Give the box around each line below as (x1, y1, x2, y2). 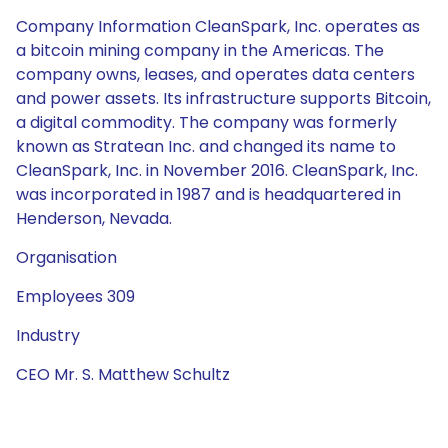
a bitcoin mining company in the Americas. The (16, 39, 384, 62)
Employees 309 (16, 285, 135, 308)
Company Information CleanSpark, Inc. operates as (16, 15, 420, 38)
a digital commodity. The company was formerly (16, 111, 397, 134)
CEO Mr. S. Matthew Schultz (16, 363, 230, 386)
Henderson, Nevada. (16, 207, 172, 230)
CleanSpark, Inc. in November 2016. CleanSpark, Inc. (16, 159, 418, 182)
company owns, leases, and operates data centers (16, 63, 415, 86)
